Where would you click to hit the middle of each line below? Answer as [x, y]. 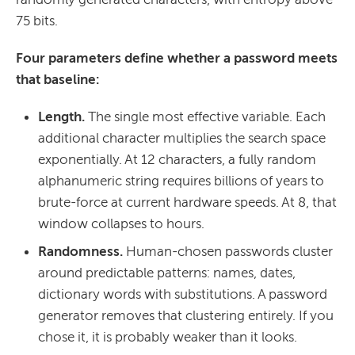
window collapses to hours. [123, 223]
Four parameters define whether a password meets [177, 57]
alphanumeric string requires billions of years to [181, 180]
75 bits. [37, 20]
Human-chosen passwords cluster [229, 251]
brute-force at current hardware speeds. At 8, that [187, 202]
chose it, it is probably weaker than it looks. [168, 336]
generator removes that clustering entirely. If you [186, 315]
